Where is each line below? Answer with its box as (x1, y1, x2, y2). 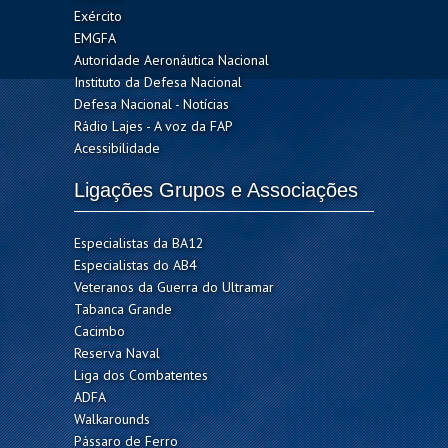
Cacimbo (74, 322, 125, 341)
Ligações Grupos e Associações (74, 179, 358, 202)
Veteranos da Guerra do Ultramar (74, 278, 274, 297)
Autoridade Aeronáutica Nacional (74, 51, 269, 70)
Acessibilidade (74, 139, 160, 158)
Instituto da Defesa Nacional (74, 73, 242, 92)
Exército (74, 7, 122, 26)
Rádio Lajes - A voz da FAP (74, 117, 233, 136)
